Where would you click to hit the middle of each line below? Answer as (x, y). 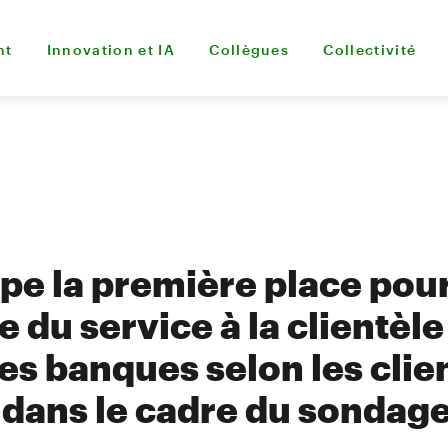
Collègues (249, 49)
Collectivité (370, 49)
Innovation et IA (111, 49)
